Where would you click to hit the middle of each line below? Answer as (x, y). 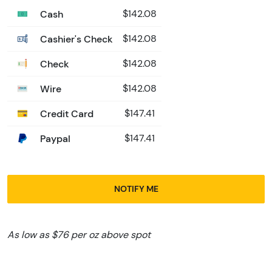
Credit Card (66, 114)
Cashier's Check (75, 39)
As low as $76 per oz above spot (79, 235)
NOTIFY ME (136, 189)
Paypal (54, 139)
